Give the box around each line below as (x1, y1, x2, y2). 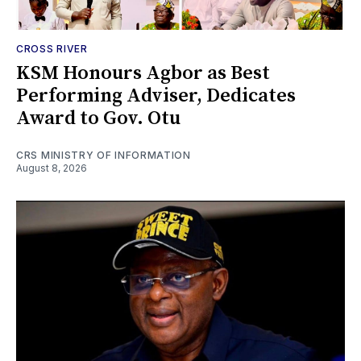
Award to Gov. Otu (16, 106, 180, 131)
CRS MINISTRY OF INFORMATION (16, 149, 191, 162)
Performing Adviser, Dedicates (16, 84, 296, 109)
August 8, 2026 (16, 162, 87, 175)
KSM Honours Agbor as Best (16, 61, 270, 86)
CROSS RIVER (16, 43, 88, 56)
